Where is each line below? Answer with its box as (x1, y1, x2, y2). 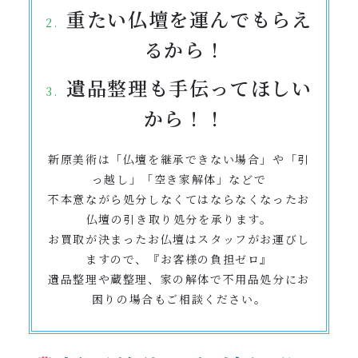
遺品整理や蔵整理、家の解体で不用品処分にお (48, 271, 310, 288)
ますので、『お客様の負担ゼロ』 (86, 251, 272, 268)
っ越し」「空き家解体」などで (91, 171, 267, 188)
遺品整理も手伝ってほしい (66, 74, 312, 102)
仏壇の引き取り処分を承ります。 (86, 211, 272, 228)
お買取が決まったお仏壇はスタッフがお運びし (48, 231, 310, 248)
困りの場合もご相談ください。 (91, 291, 267, 308)
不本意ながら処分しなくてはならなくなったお (48, 191, 310, 208)
